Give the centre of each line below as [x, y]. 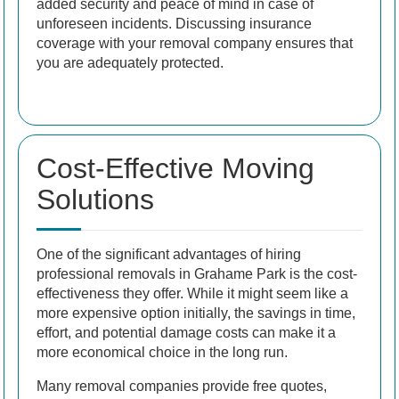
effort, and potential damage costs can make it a [186, 333]
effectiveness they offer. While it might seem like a [192, 294]
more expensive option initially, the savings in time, [196, 313]
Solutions [95, 200]
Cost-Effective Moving [175, 169]
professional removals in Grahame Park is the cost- [197, 274]
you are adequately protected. [130, 63]
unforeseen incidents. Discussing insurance [174, 24]
